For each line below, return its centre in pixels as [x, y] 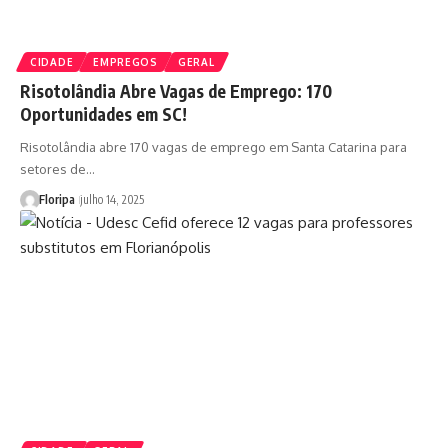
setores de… [57, 169]
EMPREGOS [125, 62]
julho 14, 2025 [111, 200]
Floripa [56, 200]
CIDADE [52, 62]
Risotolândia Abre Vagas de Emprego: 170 [176, 91]
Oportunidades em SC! [103, 114]
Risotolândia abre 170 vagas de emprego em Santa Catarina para [213, 147]
